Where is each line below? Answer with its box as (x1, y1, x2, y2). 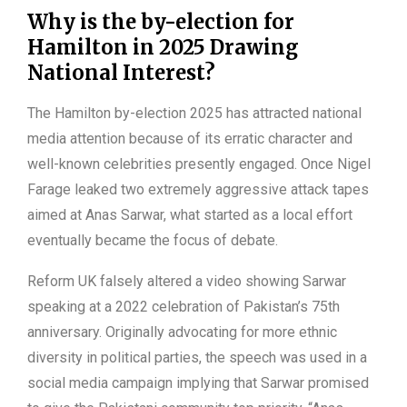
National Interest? (27, 60, 215, 86)
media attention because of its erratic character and (27, 130, 352, 148)
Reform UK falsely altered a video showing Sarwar (27, 273, 346, 291)
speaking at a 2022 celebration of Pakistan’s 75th (27, 298, 340, 316)
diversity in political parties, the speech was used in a (27, 349, 367, 367)
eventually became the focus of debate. (27, 232, 278, 250)
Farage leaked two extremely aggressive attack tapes (27, 181, 369, 199)
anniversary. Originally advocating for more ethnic (27, 323, 337, 342)
